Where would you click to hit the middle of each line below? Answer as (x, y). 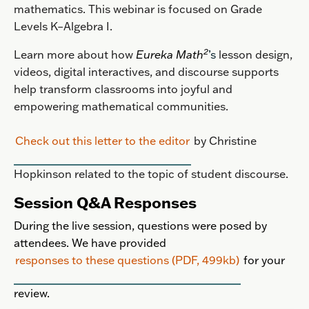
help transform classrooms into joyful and (123, 89)
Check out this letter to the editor (102, 141)
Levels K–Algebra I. (63, 27)
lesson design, (254, 55)
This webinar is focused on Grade (175, 9)
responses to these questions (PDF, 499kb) (127, 260)
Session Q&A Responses (105, 203)
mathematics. (51, 9)
